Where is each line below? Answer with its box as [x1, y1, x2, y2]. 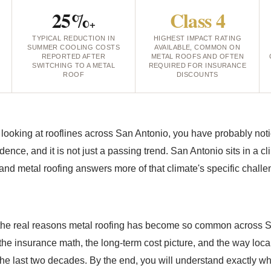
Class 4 [169, 6, 226, 34]
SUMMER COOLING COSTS [27, 44, 120, 51]
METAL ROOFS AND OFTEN [151, 53, 244, 60]
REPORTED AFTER [42, 53, 106, 60]
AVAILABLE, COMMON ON [154, 44, 241, 51]
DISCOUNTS [176, 71, 218, 78]
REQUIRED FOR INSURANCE [148, 62, 247, 69]
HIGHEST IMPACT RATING [153, 34, 241, 42]
